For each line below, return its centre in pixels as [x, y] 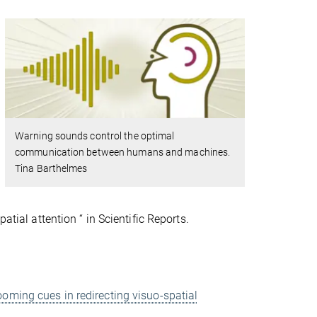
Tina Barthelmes [51, 168]
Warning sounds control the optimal [95, 136]
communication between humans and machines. [123, 152]
